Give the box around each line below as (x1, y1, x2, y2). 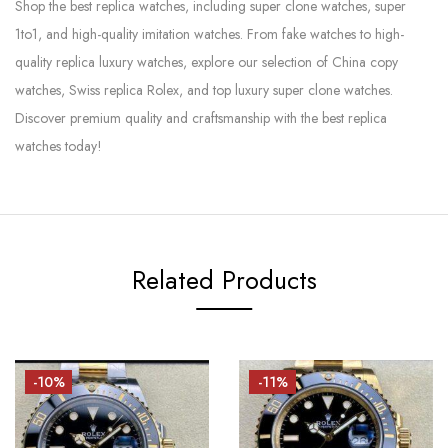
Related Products (131, 262, 317, 299)
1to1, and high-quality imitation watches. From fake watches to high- (15, 24, 404, 45)
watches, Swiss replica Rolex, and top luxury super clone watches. (15, 80, 393, 101)
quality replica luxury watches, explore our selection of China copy (15, 52, 398, 73)
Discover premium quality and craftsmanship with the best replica (15, 108, 387, 129)
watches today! (15, 136, 102, 157)
